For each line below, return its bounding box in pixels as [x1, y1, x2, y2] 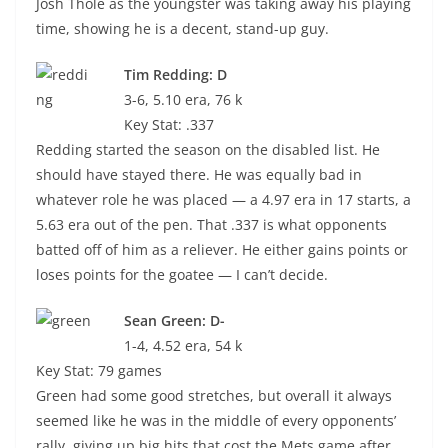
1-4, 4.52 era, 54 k [124, 336, 242, 355]
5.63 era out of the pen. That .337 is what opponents [36, 215, 387, 234]
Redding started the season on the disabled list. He [36, 140, 380, 159]
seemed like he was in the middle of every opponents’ [36, 411, 396, 430]
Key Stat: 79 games [36, 361, 162, 380]
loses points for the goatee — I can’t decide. [36, 265, 328, 284]
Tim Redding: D [124, 65, 227, 84]
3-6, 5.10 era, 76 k [124, 90, 242, 109]
